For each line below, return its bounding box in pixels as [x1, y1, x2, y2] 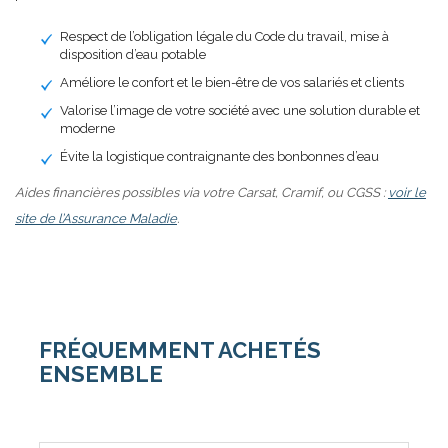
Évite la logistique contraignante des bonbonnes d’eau [60, 148, 379, 164]
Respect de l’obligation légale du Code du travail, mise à [60, 28, 389, 44]
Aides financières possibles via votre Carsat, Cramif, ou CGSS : [15, 184, 388, 200]
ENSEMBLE [39, 360, 163, 387]
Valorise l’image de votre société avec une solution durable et [60, 102, 420, 118]
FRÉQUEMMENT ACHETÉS [39, 336, 321, 363]
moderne [60, 120, 115, 136]
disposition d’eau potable [60, 46, 206, 62]
